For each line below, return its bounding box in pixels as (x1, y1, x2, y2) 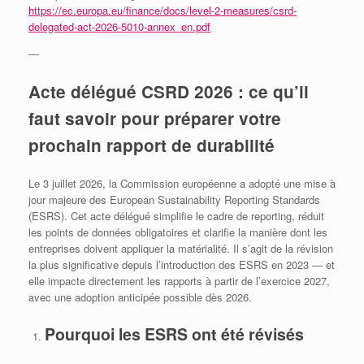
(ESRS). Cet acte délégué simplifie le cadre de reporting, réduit (28, 208, 324, 224)
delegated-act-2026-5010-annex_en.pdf (28, 18, 210, 34)
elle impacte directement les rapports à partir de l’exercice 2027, (28, 273, 330, 289)
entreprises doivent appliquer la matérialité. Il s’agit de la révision (28, 240, 333, 257)
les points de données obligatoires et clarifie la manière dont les (28, 224, 327, 240)
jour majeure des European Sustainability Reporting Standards (28, 192, 320, 208)
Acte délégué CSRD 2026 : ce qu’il (28, 80, 309, 104)
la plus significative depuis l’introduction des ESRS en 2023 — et (28, 257, 335, 273)
